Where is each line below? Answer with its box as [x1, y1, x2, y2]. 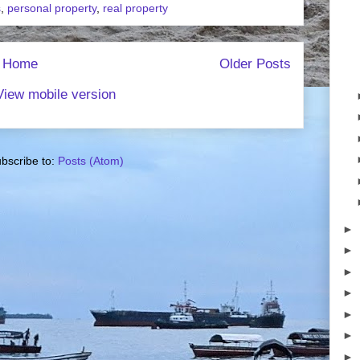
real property [103, 2, 168, 14]
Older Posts [219, 56, 291, 72]
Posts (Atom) [57, 153, 124, 167]
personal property [7, 2, 96, 14]
